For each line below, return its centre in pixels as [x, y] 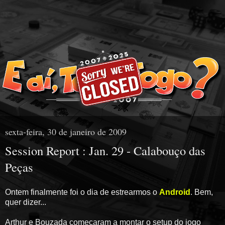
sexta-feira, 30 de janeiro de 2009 [66, 132]
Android [175, 192]
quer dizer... [26, 202]
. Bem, [202, 192]
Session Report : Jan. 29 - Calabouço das [105, 151]
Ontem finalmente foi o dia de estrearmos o [82, 192]
